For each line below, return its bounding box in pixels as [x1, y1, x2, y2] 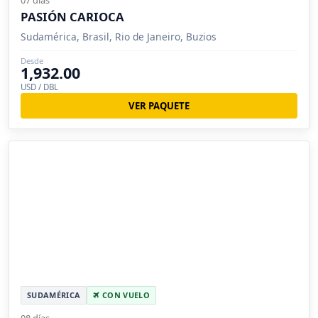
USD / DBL [21, 81, 58, 92]
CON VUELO [99, 290, 150, 301]
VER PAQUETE [128, 99, 190, 112]
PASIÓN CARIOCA [21, 8, 124, 25]
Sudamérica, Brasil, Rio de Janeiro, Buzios [21, 29, 216, 43]
